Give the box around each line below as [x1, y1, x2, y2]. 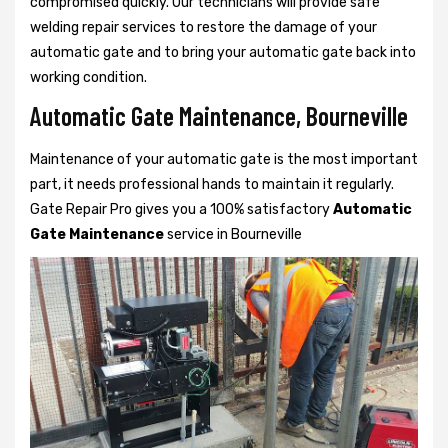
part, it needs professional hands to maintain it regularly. [30, 175, 394, 193]
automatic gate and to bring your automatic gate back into [30, 43, 416, 61]
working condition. [30, 68, 147, 86]
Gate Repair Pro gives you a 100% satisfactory [30, 200, 333, 218]
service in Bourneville [164, 225, 302, 243]
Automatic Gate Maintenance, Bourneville [30, 99, 408, 131]
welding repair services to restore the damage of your [30, 18, 377, 36]
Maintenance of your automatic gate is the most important [30, 150, 418, 168]
